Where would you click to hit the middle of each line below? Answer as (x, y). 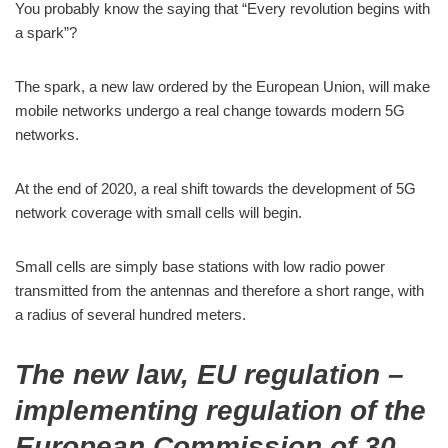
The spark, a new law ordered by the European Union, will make (222, 86)
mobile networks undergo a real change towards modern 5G (210, 110)
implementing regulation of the (220, 410)
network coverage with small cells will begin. (158, 212)
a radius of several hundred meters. (132, 314)
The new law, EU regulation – (209, 374)
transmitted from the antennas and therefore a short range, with (219, 290)
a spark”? (46, 32)
